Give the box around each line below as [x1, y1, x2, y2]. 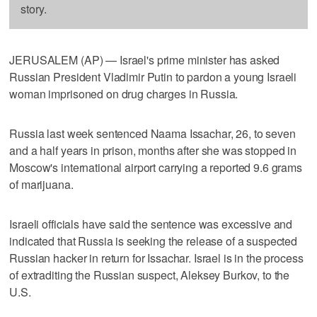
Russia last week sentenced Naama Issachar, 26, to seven [9, 125, 296, 142]
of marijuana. [9, 175, 74, 192]
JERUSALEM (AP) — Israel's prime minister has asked [9, 51, 280, 68]
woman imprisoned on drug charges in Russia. [9, 85, 238, 102]
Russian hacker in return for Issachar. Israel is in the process [9, 249, 304, 266]
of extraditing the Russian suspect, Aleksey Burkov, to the [9, 266, 290, 283]
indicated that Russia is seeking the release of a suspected [9, 232, 298, 249]
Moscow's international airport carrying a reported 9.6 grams [9, 158, 302, 175]
